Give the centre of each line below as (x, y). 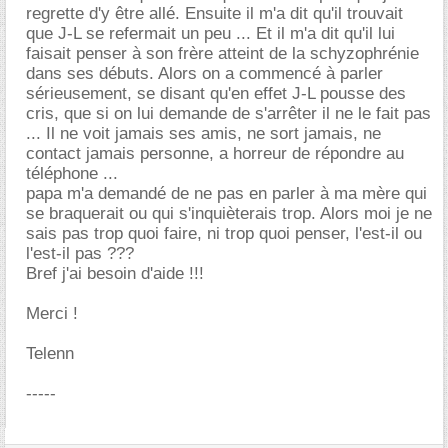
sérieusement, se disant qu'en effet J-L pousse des (216, 93)
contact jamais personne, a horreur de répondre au (215, 153)
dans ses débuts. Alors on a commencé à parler (204, 73)
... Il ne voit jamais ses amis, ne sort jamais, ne (203, 133)
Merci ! (52, 313)
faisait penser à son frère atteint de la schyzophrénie (222, 53)
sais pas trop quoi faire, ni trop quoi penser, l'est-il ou (224, 233)
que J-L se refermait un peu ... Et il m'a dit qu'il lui (210, 33)
